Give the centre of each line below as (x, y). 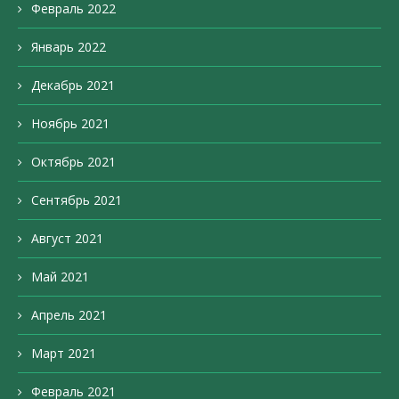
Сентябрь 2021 (77, 200)
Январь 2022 (69, 47)
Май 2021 (60, 277)
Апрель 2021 (69, 315)
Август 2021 (67, 239)
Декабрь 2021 (73, 85)
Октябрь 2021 (73, 162)
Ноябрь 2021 (70, 124)
